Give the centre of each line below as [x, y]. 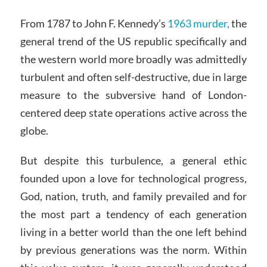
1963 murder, [199, 24]
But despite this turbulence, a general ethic [133, 160]
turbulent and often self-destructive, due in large [133, 77]
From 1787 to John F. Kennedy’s [94, 24]
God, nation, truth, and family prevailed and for [133, 196]
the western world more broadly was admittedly [133, 59]
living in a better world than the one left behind [133, 232]
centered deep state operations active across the [133, 113]
